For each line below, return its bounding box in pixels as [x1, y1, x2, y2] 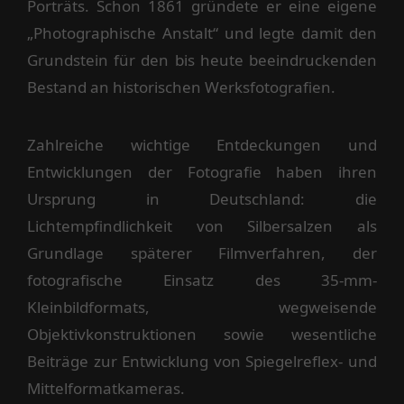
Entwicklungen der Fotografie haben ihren [27, 161, 377, 183]
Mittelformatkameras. [27, 378, 185, 399]
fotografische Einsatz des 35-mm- [27, 270, 377, 291]
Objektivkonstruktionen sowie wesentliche [27, 324, 377, 345]
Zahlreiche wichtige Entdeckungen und [27, 134, 377, 156]
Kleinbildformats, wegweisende [27, 297, 377, 318]
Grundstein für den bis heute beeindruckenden [27, 50, 377, 71]
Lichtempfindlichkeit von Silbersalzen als [27, 216, 377, 237]
